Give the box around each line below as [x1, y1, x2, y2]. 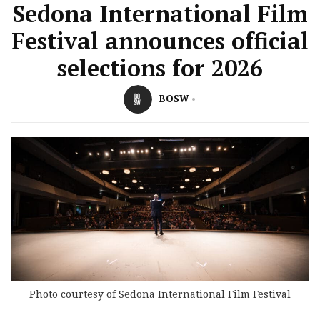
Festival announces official [11, 26, 309, 56]
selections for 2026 [57, 53, 263, 83]
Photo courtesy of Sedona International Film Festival [29, 288, 291, 300]
